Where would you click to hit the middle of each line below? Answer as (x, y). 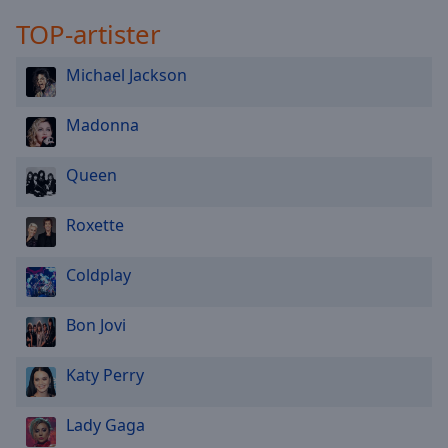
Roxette (95, 225)
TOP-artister (88, 34)
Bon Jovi (96, 325)
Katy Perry (105, 375)
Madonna (102, 125)
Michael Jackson (126, 75)
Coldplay (98, 275)
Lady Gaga (105, 425)
